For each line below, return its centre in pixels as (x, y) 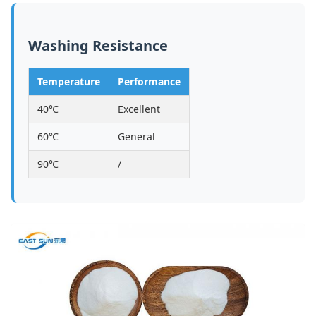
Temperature (69, 81)
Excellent (139, 109)
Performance (149, 81)
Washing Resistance (98, 45)
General (136, 136)
